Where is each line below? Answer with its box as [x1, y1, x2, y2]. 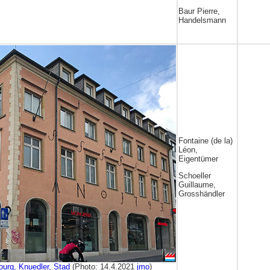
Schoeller [178, 171, 211, 181]
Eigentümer [178, 154, 218, 163]
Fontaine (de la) [178, 136, 233, 145]
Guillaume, [178, 180, 216, 190]
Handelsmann [178, 16, 226, 25]
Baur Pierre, [178, 7, 220, 16]
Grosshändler [178, 189, 225, 199]
